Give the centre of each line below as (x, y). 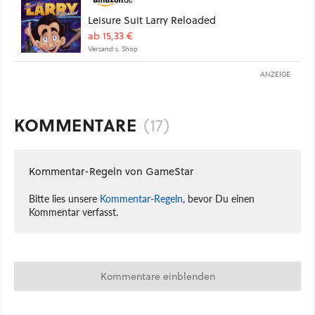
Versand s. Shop (113, 48)
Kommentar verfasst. (73, 211)
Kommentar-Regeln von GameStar (111, 171)
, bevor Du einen (219, 198)
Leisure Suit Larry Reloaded (152, 20)
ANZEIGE (275, 73)
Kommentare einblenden (157, 276)
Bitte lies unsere (64, 198)
